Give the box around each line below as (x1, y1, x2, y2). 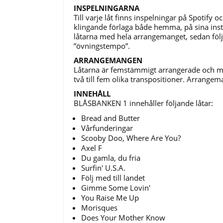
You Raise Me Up (81, 192, 139, 203)
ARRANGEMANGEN (74, 55, 142, 65)
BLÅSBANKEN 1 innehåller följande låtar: (74, 98, 213, 108)
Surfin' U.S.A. (81, 162, 125, 173)
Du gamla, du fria (81, 152, 140, 163)
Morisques (81, 202, 117, 213)
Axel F (81, 142, 102, 153)
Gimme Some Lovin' (81, 182, 150, 193)
